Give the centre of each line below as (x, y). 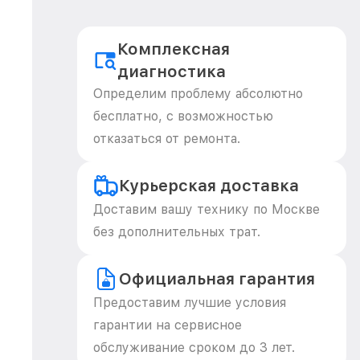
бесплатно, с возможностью (183, 116)
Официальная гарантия (217, 279)
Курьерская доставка (209, 186)
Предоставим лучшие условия (190, 303)
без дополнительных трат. (177, 232)
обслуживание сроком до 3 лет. (194, 348)
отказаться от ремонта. (167, 139)
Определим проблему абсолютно (198, 94)
